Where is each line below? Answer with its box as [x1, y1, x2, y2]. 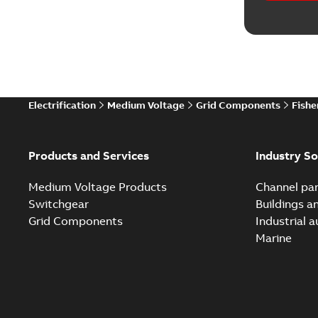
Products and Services [28, 148, 149, 163]
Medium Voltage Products [28, 179, 167, 194]
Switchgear [28, 196, 89, 211]
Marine [255, 230, 292, 245]
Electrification [28, 98, 96, 111]
